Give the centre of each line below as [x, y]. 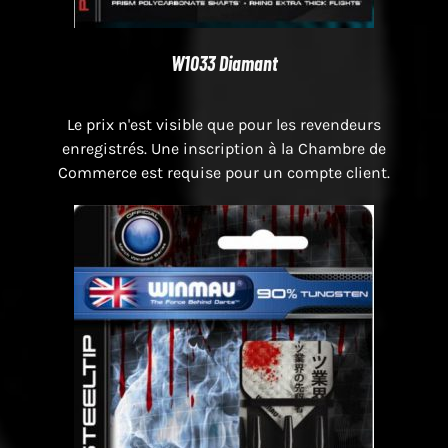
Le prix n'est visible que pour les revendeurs [224, 125]
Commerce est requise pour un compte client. [224, 173]
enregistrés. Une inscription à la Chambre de [224, 149]
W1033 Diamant [224, 63]
